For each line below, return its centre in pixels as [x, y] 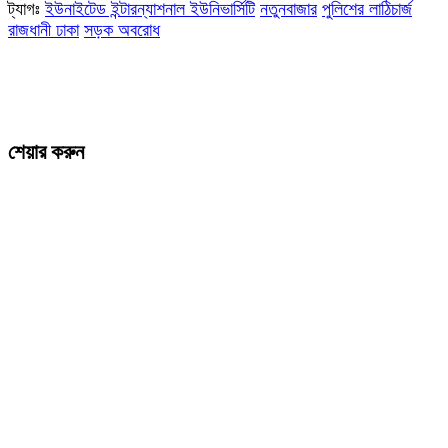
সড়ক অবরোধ [122, 30]
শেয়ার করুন [46, 152]
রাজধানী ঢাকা [43, 30]
